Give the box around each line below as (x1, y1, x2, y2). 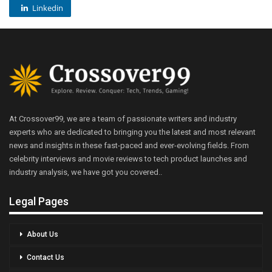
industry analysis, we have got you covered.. (9, 167, 162, 177)
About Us (27, 230, 58, 239)
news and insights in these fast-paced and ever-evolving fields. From (9, 140, 249, 150)
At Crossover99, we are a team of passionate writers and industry (9, 114, 237, 123)
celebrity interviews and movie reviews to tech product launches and (9, 154, 247, 163)
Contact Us (27, 253, 64, 262)
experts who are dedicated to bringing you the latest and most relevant (9, 127, 256, 137)
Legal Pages (9, 194, 69, 208)
